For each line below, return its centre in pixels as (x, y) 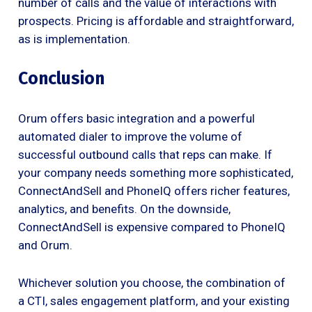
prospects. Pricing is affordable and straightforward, (156, 21)
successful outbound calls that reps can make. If (145, 154)
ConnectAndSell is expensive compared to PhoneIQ (152, 227)
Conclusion (61, 78)
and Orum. (45, 245)
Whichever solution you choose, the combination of (152, 282)
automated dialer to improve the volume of (130, 136)
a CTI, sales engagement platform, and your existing (154, 301)
